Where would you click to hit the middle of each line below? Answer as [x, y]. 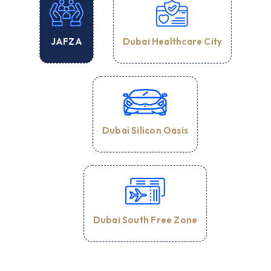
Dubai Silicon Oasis [145, 130]
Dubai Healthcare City [172, 41]
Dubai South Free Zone [145, 220]
